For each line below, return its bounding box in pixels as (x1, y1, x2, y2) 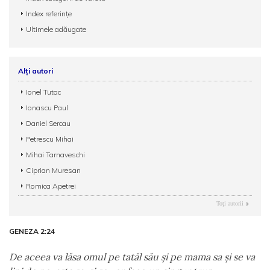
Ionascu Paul (26, 103, 68, 112)
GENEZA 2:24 (9, 227, 55, 236)
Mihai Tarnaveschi (26, 150, 85, 159)
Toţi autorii (216, 200, 243, 207)
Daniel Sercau (26, 119, 71, 128)
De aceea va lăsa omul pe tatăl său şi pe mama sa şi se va (9, 251, 255, 263)
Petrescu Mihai (26, 134, 74, 143)
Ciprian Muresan (26, 166, 81, 175)
